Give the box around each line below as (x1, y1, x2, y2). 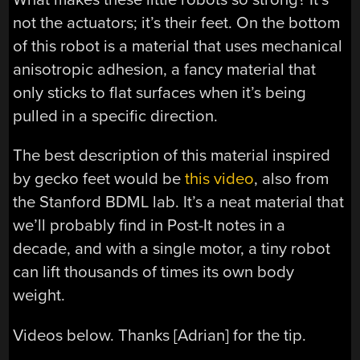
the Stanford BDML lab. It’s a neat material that (13, 192, 345, 213)
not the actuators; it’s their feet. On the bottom (13, 12, 341, 33)
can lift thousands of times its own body (13, 262, 295, 283)
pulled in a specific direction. (13, 105, 219, 126)
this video (185, 169, 255, 190)
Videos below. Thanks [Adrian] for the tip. (13, 325, 307, 346)
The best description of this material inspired (13, 145, 331, 166)
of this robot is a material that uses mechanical (13, 35, 343, 56)
